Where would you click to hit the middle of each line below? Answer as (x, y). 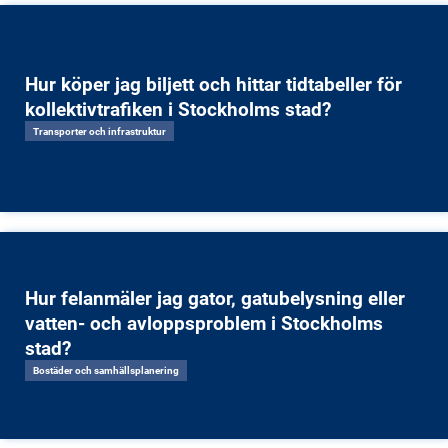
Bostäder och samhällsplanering (106, 370)
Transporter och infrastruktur (99, 130)
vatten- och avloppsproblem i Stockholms (203, 323)
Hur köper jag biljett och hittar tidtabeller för (213, 83)
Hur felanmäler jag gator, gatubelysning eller (214, 298)
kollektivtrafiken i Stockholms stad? (177, 108)
